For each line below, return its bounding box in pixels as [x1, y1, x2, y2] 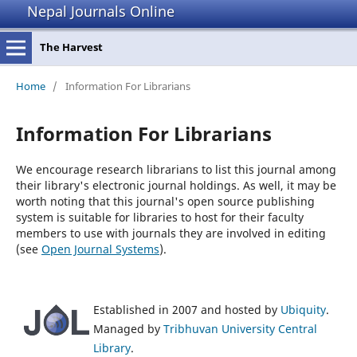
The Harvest [39, 40, 103, 54]
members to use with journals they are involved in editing [15, 225, 326, 241]
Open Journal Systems [41, 241, 159, 257]
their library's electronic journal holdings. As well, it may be [15, 177, 336, 193]
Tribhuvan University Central [163, 320, 317, 336]
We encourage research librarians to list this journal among [15, 161, 336, 177]
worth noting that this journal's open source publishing [15, 193, 315, 209]
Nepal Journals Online [27, 2, 175, 21]
